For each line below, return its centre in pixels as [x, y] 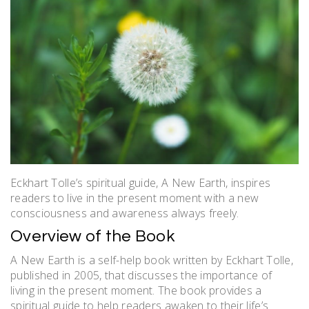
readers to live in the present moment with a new [135, 198]
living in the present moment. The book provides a [136, 290]
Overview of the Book [92, 236]
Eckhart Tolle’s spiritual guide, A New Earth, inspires [141, 182]
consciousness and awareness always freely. [125, 213]
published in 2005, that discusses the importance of [141, 275]
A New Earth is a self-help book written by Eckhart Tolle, [152, 260]
